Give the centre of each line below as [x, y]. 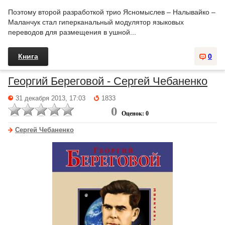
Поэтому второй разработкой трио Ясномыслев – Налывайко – [112, 12]
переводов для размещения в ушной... [72, 32]
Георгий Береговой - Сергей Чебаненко [108, 81]
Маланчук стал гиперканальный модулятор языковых [96, 22]
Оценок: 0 [135, 114]
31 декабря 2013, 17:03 [50, 98]
